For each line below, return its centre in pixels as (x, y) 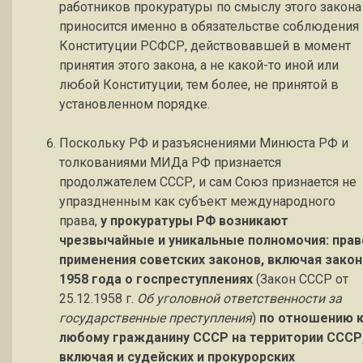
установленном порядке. (135, 104)
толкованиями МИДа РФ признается (170, 162)
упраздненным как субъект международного (197, 201)
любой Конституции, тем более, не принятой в (199, 85)
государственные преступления (156, 318)
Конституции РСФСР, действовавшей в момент (205, 46)
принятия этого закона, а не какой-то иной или (199, 65)
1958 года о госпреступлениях (156, 279)
